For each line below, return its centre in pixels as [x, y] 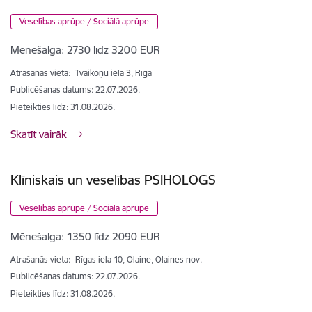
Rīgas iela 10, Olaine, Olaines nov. [139, 259]
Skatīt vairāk [39, 134]
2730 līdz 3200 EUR [114, 49]
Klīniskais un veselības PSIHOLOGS [113, 179]
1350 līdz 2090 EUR [114, 236]
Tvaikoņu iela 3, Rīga [114, 72]
